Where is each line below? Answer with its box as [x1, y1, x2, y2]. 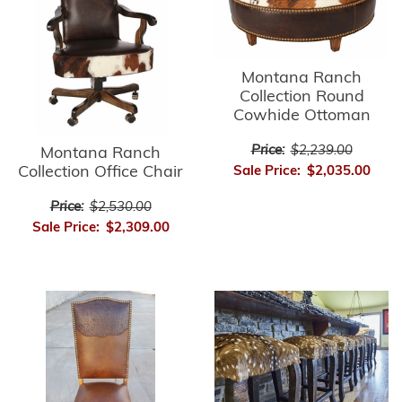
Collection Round [239, 89, 364, 107]
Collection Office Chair [18, 163, 183, 181]
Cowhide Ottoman [232, 108, 371, 126]
